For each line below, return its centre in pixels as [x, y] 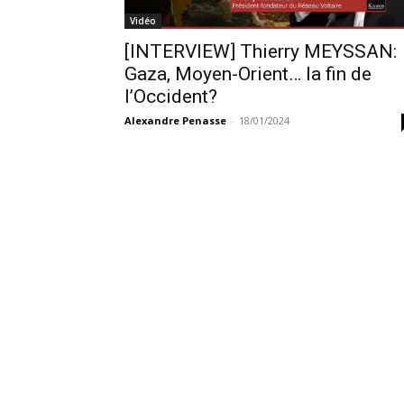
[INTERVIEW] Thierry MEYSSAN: [261, 52]
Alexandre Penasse [175, 121]
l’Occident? [171, 97]
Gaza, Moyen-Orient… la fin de [248, 74]
